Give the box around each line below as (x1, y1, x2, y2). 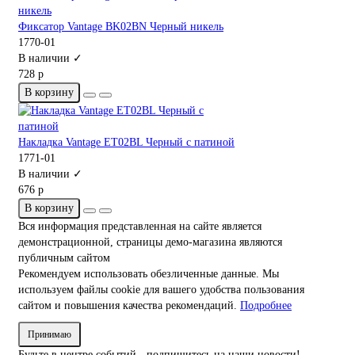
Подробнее (240, 300, 292, 312)
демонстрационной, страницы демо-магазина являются (18, 236, 282, 249)
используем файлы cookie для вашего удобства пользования (18, 284, 304, 296)
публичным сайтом (18, 252, 110, 265)
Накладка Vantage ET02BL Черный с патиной (18, 136, 235, 149)
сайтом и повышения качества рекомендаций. (18, 300, 240, 312)
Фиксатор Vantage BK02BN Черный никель (18, 21, 223, 33)
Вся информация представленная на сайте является (18, 220, 261, 233)
